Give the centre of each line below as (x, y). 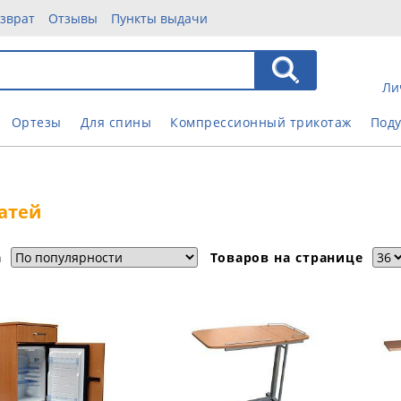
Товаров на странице (289, 257)
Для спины (115, 122)
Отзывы (73, 18)
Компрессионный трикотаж (261, 122)
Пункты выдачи (159, 18)
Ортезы (36, 122)
